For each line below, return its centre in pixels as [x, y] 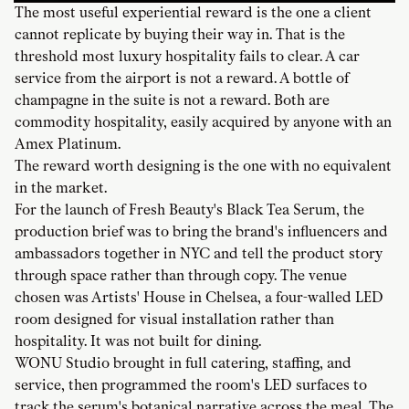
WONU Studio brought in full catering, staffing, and [183, 363]
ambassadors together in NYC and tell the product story [199, 254]
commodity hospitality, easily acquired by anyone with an [203, 122]
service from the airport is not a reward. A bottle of [182, 79]
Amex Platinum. [68, 144]
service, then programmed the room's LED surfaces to [191, 385]
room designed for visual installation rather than [174, 320]
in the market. [61, 188]
